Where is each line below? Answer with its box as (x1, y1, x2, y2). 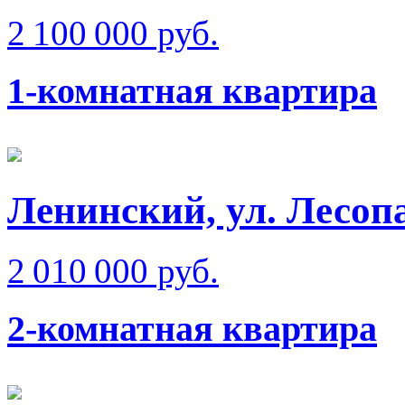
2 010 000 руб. (7, 250, 219, 290)
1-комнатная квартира (7, 71, 377, 112)
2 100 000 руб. (7, 13, 219, 52)
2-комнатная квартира (7, 308, 377, 350)
